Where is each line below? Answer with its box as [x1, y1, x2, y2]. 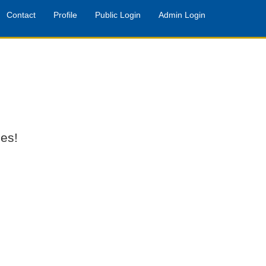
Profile [53, 10, 77, 20]
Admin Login [159, 10, 205, 20]
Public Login [95, 10, 141, 20]
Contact [7, 10, 36, 20]
